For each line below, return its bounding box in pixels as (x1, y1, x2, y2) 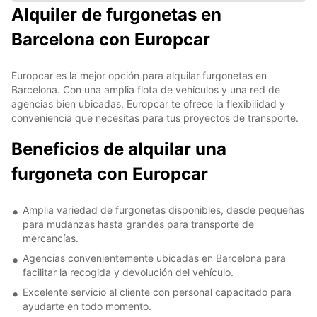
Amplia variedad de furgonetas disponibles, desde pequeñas (23, 203, 304, 216)
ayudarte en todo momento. (23, 299, 151, 312)
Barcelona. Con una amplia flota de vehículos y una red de (11, 83, 280, 96)
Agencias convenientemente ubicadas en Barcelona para (23, 251, 286, 264)
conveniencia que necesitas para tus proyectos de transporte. (11, 111, 299, 124)
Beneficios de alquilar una (11, 138, 226, 159)
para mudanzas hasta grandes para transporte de (23, 217, 254, 230)
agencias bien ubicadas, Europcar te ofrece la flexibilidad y (11, 97, 285, 110)
